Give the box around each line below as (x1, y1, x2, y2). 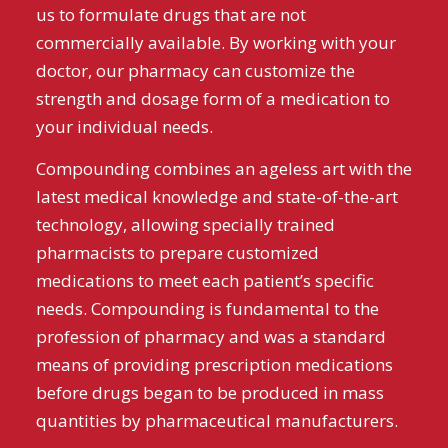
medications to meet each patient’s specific (35, 268, 374, 292)
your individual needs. (35, 114, 213, 138)
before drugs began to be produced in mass (35, 380, 384, 404)
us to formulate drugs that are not (35, 2, 306, 26)
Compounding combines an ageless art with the (35, 156, 412, 180)
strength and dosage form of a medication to (35, 86, 390, 110)
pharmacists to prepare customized (35, 240, 319, 264)
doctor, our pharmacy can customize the (35, 58, 355, 82)
